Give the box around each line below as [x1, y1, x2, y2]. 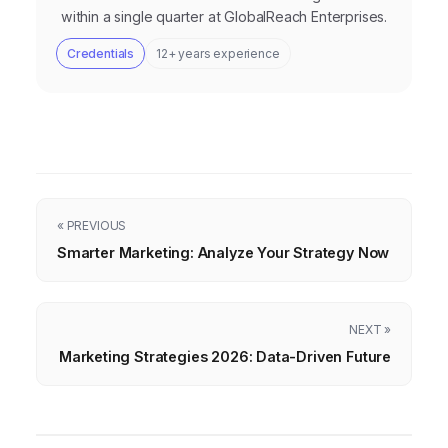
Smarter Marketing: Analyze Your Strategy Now [57, 244, 390, 262]
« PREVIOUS [57, 218, 127, 234]
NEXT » [349, 322, 391, 338]
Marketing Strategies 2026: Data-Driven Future [58, 348, 391, 366]
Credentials [67, 46, 135, 62]
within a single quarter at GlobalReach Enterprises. [60, 8, 388, 26]
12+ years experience [156, 46, 280, 62]
